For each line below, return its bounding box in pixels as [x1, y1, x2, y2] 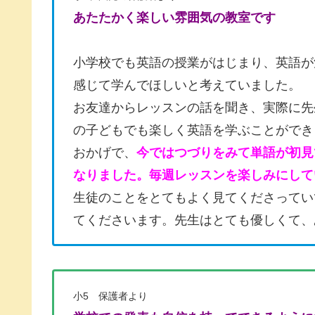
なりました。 [73, 168, 149, 183]
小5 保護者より [73, 290, 148, 302]
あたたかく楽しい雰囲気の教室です [73, 11, 276, 25]
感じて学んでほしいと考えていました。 [73, 78, 301, 93]
